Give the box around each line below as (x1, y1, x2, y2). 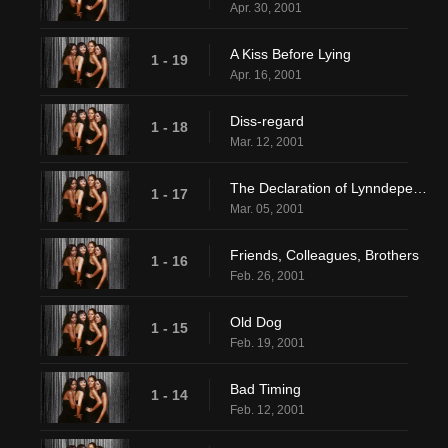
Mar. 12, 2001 (230, 135, 304, 150)
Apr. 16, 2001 (230, 68, 302, 83)
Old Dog (230, 314, 282, 331)
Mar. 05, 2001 (230, 202, 304, 217)
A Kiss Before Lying (230, 46, 351, 63)
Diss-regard (230, 113, 304, 130)
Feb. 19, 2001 (230, 336, 305, 351)
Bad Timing (230, 381, 301, 398)
